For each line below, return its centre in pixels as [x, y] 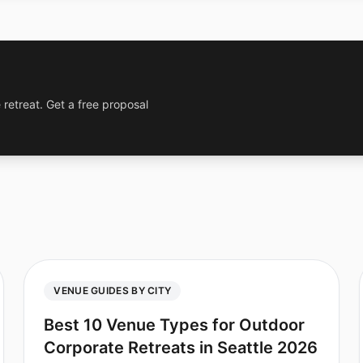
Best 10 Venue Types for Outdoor [175, 325]
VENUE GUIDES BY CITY [113, 290]
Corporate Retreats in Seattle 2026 [181, 348]
